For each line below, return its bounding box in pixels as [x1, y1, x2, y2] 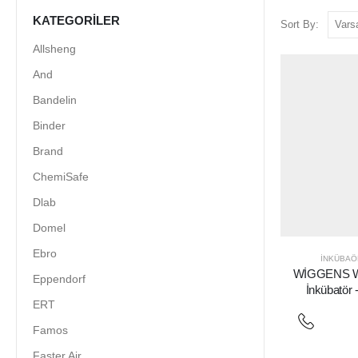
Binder [33, 118, 66, 132]
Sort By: [280, 18, 319, 30]
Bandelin [33, 93, 77, 106]
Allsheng [33, 42, 76, 55]
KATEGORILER [33, 13, 120, 27]
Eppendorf [33, 272, 86, 285]
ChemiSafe [33, 169, 89, 183]
